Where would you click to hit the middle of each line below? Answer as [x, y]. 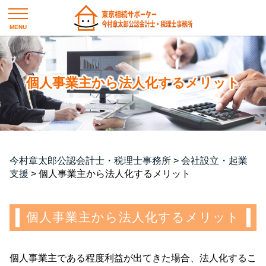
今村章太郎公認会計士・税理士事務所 [90, 161]
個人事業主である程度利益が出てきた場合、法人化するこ [133, 258]
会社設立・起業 [214, 161]
